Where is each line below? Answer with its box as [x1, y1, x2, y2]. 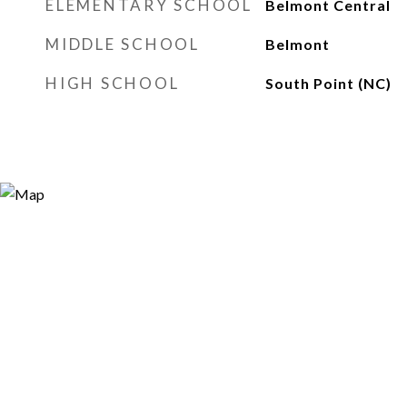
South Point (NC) [264, 74, 392, 92]
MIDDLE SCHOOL [45, 35, 200, 54]
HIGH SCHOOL [45, 74, 180, 93]
